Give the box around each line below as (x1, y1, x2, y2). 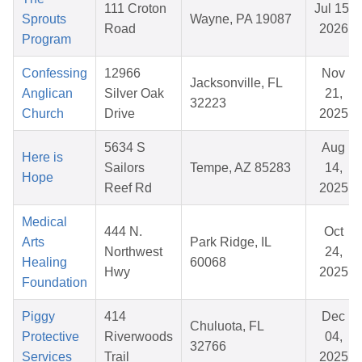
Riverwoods (104, 330, 173, 344)
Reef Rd (104, 181, 152, 196)
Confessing (22, 66, 87, 81)
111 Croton (104, 2, 166, 16)
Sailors (104, 161, 145, 175)
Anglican (22, 86, 73, 101)
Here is (22, 150, 63, 165)
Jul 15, (314, 2, 352, 16)
